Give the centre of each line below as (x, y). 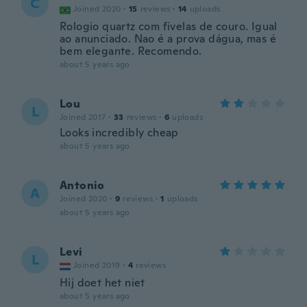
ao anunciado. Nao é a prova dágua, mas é (168, 39)
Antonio (82, 185)
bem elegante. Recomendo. (131, 51)
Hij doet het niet (102, 283)
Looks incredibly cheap (119, 133)
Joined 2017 (83, 117)
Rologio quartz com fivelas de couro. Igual (169, 26)
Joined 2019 (97, 265)
